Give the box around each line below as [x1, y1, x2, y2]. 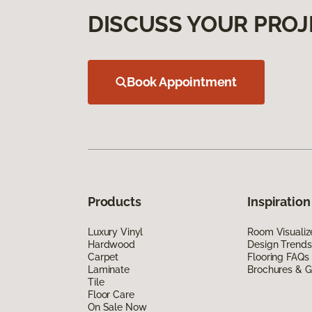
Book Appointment [127, 75, 237, 90]
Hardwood [88, 239, 135, 251]
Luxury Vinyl [88, 226, 143, 238]
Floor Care [88, 289, 134, 301]
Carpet [88, 251, 119, 263]
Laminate [88, 264, 130, 276]
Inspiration [247, 194, 311, 210]
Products [88, 194, 141, 210]
